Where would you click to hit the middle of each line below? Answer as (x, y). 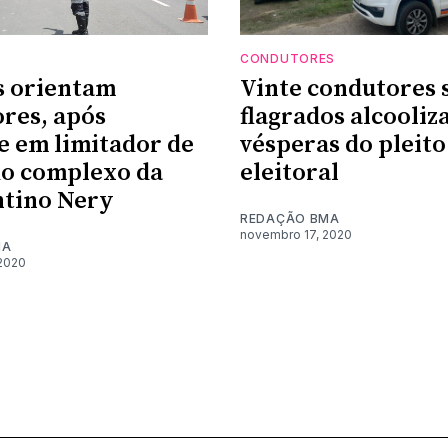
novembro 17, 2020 (296, 235)
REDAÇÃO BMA (290, 219)
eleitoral (289, 173)
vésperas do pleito (343, 145)
